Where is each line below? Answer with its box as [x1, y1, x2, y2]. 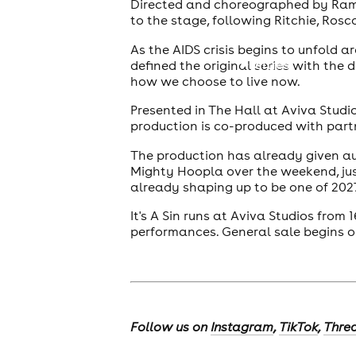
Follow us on [130, 319, 211, 335]
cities [255, 56, 290, 72]
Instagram [210, 319, 273, 335]
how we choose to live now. [130, 72, 300, 89]
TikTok [278, 319, 318, 335]
